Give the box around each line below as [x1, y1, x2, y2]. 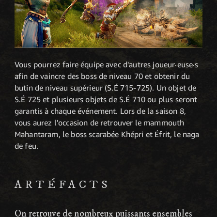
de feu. [15, 141, 39, 151]
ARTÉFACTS [15, 178, 111, 192]
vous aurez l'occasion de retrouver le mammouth [15, 118, 185, 128]
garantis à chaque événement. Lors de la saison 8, [15, 106, 186, 116]
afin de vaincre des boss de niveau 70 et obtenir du [15, 71, 190, 81]
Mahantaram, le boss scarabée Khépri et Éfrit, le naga [15, 129, 200, 139]
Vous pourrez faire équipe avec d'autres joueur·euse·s [15, 60, 199, 70]
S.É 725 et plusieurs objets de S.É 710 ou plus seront [15, 94, 198, 105]
